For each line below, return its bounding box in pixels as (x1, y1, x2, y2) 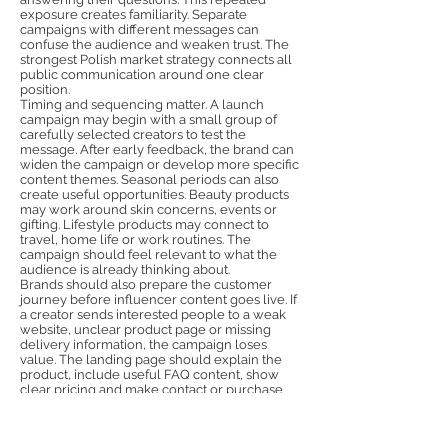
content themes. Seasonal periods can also (20, 172, 279, 187)
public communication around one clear (20, 67, 264, 82)
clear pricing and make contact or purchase (20, 382, 283, 397)
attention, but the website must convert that (20, 412, 283, 427)
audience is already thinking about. (20, 262, 230, 277)
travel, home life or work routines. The (20, 232, 251, 247)
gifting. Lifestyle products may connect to (20, 217, 269, 232)
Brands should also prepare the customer (20, 277, 272, 292)
